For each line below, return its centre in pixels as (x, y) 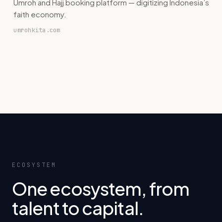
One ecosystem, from (101, 188)
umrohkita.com (37, 30)
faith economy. (40, 14)
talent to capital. (78, 208)
